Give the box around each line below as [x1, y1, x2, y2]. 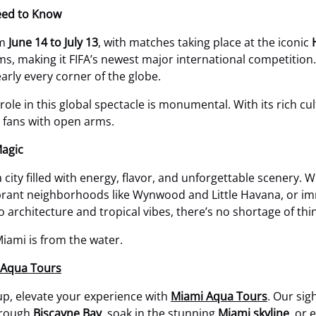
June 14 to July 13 [8, 35, 98, 50]
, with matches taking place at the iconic [98, 35, 312, 50]
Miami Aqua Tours [171, 288, 267, 304]
